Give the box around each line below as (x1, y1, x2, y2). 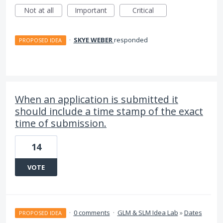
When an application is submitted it (15, 93, 178, 107)
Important (75, 5, 107, 15)
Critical (132, 5, 154, 15)
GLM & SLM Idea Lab (117, 208, 178, 218)
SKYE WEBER (73, 35, 112, 45)
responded (113, 35, 148, 45)
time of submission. (15, 116, 107, 130)
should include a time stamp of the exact (15, 105, 203, 118)
